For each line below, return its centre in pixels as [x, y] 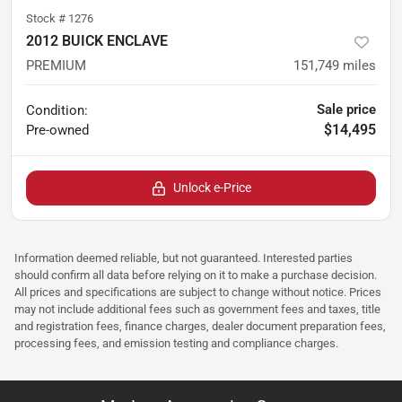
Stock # [47, 19]
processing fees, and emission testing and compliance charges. [176, 344]
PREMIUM [56, 66]
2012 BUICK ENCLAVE [97, 41]
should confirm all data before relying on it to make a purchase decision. [196, 275]
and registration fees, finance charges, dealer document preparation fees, [200, 327]
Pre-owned [57, 131]
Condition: [57, 111]
